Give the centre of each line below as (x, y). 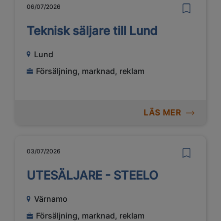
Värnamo (51, 199)
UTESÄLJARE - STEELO (92, 176)
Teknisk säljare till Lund (92, 31)
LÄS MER (162, 113)
